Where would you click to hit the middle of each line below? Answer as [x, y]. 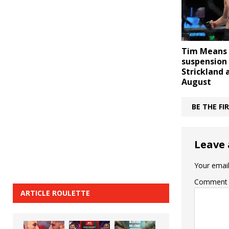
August [196, 82]
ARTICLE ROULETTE [55, 193]
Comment [211, 181]
